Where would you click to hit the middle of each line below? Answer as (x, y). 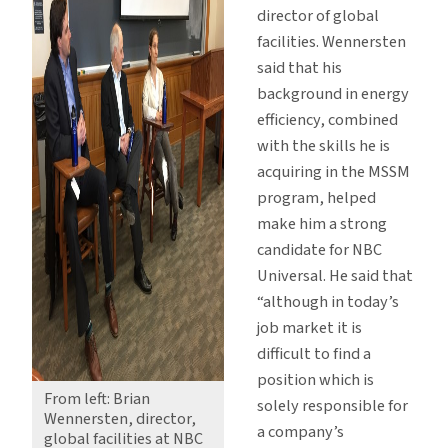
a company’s (300, 432)
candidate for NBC (319, 250)
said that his (299, 68)
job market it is (309, 328)
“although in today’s (327, 302)
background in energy (332, 94)
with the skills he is (323, 146)
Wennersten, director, (120, 419)
